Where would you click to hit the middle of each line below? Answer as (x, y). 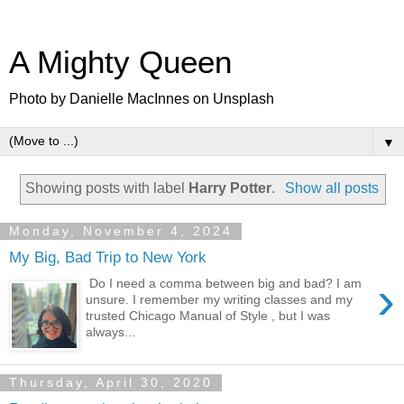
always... (111, 331)
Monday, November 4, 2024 (121, 231)
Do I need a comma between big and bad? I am (224, 283)
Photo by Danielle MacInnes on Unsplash (142, 99)
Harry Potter (230, 188)
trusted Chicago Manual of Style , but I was (208, 315)
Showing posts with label (107, 188)
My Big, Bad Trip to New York (108, 257)
